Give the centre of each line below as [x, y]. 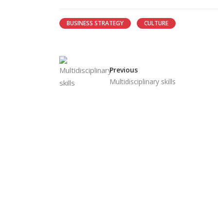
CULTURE [156, 23]
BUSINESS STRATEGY [95, 23]
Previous [124, 70]
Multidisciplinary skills [143, 82]
